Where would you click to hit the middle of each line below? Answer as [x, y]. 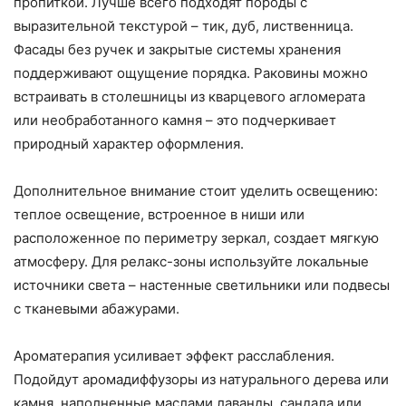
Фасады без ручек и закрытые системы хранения [177, 50]
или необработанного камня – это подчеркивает [175, 121]
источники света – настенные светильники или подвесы [202, 285]
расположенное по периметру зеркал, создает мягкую [196, 238]
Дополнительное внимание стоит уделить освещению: [196, 191]
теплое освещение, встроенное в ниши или [159, 215]
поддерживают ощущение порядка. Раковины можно [191, 73]
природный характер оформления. [129, 144]
